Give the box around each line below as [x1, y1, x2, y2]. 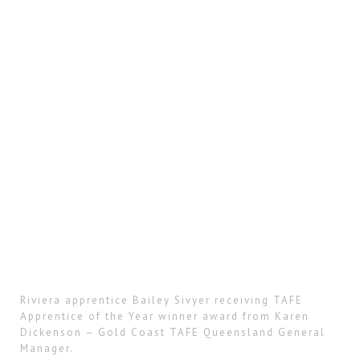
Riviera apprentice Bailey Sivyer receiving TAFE [20, 293, 303, 308]
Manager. [20, 342, 74, 356]
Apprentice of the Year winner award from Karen [20, 309, 309, 324]
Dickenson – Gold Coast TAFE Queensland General [20, 325, 325, 340]
